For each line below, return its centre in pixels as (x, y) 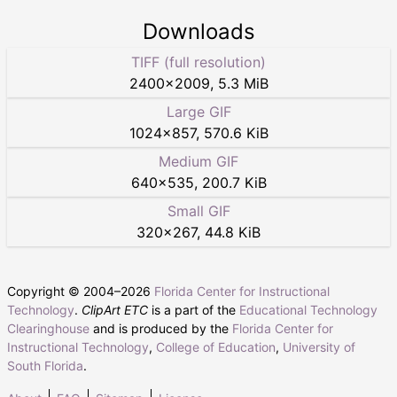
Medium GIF (198, 161)
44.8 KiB (233, 232)
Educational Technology (308, 309)
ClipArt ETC (115, 309)
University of (319, 346)
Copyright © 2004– (64, 291)
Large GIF (198, 111)
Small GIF (198, 210)
